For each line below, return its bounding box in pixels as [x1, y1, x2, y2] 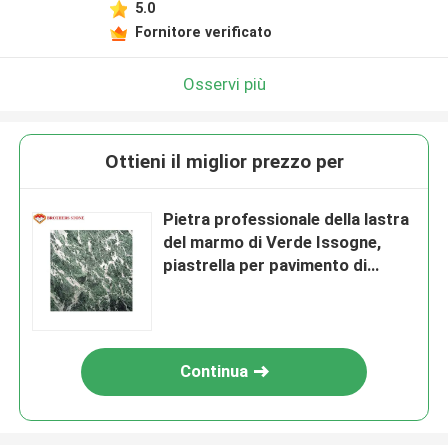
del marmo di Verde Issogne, [163, 232, 382, 253]
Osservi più [182, 73, 266, 94]
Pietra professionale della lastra [163, 209, 410, 230]
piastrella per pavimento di [163, 255, 368, 276]
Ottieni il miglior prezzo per [104, 150, 344, 174]
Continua [180, 361, 249, 382]
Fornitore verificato [134, 23, 272, 40]
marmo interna [163, 278, 276, 299]
